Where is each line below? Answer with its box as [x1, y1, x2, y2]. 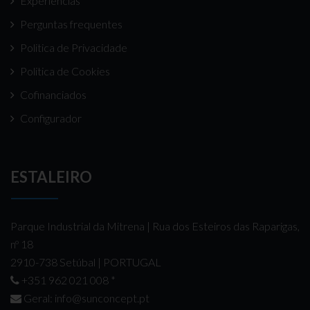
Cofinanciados [20, 87, 86, 101]
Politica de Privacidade [20, 40, 127, 54]
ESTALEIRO [10, 167, 92, 186]
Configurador [20, 111, 82, 125]
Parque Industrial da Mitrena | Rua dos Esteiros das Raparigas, [10, 219, 300, 232]
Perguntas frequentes [20, 17, 122, 30]
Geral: [21, 291, 55, 304]
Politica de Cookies [20, 64, 110, 77]
